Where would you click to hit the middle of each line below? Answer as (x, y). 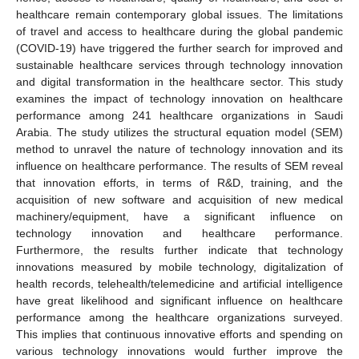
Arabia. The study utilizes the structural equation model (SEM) (179, 132)
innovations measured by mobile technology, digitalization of (179, 266)
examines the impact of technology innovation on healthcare (179, 98)
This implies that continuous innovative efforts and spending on (179, 334)
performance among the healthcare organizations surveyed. (179, 317)
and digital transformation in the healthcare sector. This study (179, 81)
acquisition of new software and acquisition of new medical (179, 199)
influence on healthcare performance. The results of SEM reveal (179, 165)
